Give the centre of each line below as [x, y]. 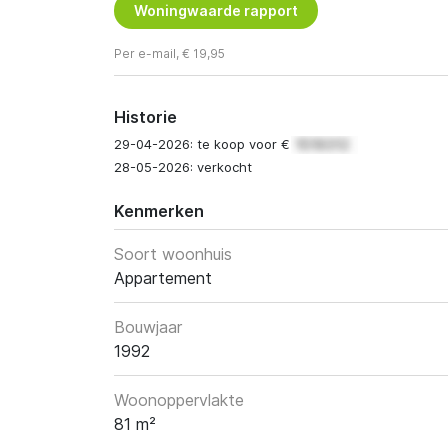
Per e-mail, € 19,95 [169, 53]
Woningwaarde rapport [216, 10]
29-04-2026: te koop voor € [204, 144]
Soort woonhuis [173, 254]
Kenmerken [159, 211]
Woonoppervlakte [179, 400]
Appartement [163, 278]
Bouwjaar [148, 327]
